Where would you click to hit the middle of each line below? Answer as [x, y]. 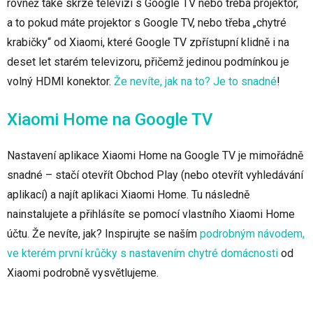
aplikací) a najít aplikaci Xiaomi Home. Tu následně [128, 195]
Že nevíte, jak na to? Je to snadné [195, 82]
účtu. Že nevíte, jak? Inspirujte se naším [103, 234]
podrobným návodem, [252, 234]
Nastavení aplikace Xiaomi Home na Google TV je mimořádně [155, 156]
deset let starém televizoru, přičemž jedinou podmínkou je [148, 62]
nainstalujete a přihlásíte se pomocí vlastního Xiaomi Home [151, 214]
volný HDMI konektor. [60, 82]
